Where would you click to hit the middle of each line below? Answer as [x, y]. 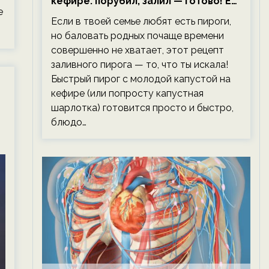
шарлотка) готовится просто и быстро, [142, 108]
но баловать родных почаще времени [137, 36]
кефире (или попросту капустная [127, 93]
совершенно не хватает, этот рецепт [137, 50]
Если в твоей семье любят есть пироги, [141, 21]
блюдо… [68, 122]
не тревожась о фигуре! [112, 15]
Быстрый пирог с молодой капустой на [141, 79]
